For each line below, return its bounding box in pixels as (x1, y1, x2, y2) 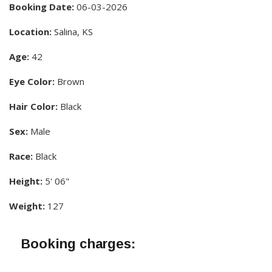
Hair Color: (9, 100, 58, 112)
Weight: (9, 199, 45, 212)
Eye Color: (9, 75, 55, 87)
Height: (9, 174, 42, 187)
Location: (9, 25, 52, 38)
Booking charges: (21, 236, 135, 251)
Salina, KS (52, 25, 93, 38)
